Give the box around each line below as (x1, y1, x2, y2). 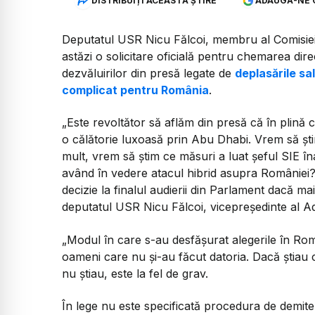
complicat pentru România (62, 83, 209, 98)
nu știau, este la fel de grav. (62, 266, 208, 281)
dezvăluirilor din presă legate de (62, 66, 235, 81)
